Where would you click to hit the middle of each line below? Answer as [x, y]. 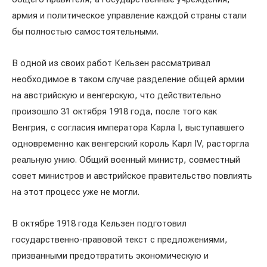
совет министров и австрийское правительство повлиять [132, 176]
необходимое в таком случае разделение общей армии [128, 79]
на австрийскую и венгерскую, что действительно [117, 95]
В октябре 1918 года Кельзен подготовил [99, 223]
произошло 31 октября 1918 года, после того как [114, 111]
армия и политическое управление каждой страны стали [129, 15]
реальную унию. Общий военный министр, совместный [126, 160]
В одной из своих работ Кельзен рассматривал [111, 63]
